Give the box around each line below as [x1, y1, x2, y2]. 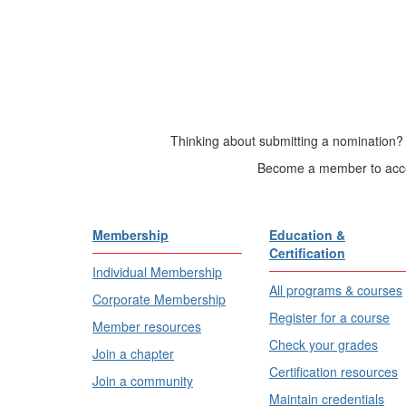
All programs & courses [269, 281, 402, 299]
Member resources [92, 317, 201, 335]
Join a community [92, 372, 193, 390]
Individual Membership [92, 263, 222, 281]
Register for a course [269, 308, 390, 326]
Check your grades [269, 335, 378, 353]
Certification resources [269, 362, 398, 381]
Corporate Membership [92, 290, 226, 308]
